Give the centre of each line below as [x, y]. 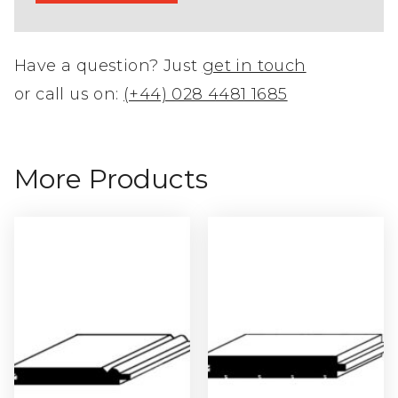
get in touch [254, 66]
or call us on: [69, 94]
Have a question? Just [108, 66]
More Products [111, 179]
